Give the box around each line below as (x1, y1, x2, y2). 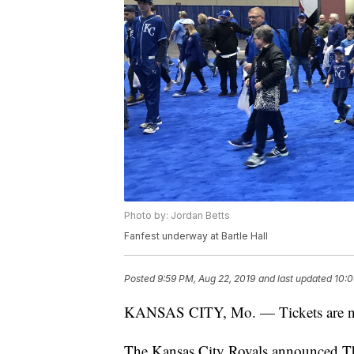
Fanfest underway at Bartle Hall (124, 230, 268, 243)
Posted (124, 273, 157, 285)
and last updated (258, 273, 332, 285)
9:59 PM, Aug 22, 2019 (157, 273, 255, 285)
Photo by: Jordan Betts (124, 209, 230, 222)
